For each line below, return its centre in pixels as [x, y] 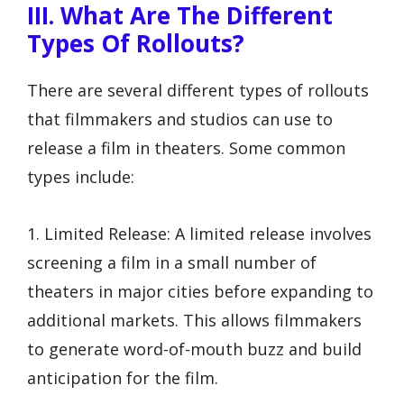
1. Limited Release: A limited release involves [199, 233]
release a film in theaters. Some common [186, 148]
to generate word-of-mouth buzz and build [194, 349]
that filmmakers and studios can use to [180, 119]
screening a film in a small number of [172, 262]
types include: [81, 177]
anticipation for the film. [123, 377]
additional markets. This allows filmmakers [194, 320]
